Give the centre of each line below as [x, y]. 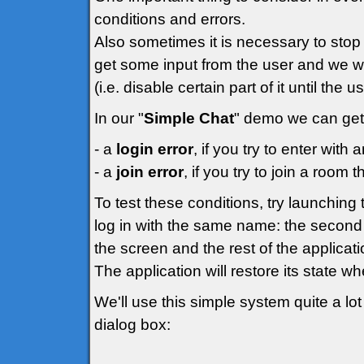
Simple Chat [189, 119]
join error [150, 172]
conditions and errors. [170, 19]
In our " [119, 119]
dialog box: [132, 325]
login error [155, 149]
